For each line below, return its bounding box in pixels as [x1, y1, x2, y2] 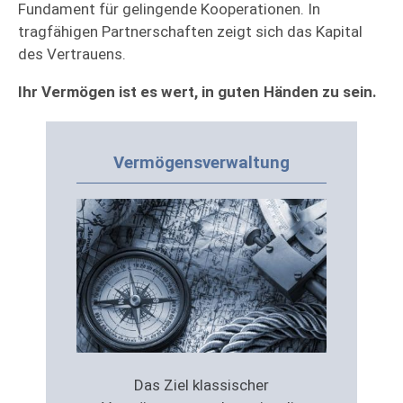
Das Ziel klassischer [134, 375, 269, 394]
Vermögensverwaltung [113, 153, 290, 174]
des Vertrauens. [18, 45, 126, 64]
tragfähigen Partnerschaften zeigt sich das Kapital [18, 22, 363, 41]
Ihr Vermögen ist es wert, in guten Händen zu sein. [18, 83, 377, 102]
